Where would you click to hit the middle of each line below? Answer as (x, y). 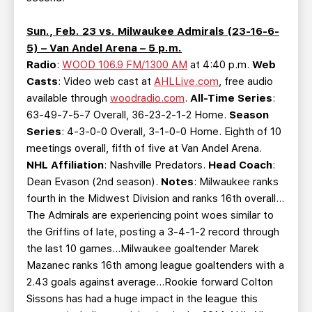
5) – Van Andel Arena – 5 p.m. (104, 48)
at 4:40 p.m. (220, 65)
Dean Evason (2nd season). (94, 182)
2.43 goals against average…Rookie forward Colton (150, 282)
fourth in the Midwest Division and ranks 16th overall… (155, 198)
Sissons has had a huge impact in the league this (142, 299)
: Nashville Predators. (156, 165)
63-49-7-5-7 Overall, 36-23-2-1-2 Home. (128, 115)
